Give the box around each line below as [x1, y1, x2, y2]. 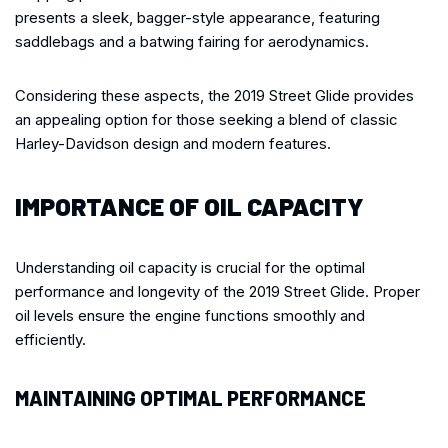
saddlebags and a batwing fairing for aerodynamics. [15, 31, 369, 51]
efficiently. [15, 329, 86, 349]
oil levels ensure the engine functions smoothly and [15, 305, 365, 325]
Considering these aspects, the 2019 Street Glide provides [15, 85, 414, 105]
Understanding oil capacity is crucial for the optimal [15, 257, 365, 277]
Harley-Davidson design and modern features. [15, 133, 331, 153]
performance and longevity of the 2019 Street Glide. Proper [15, 281, 420, 301]
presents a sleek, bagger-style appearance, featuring [15, 7, 380, 27]
